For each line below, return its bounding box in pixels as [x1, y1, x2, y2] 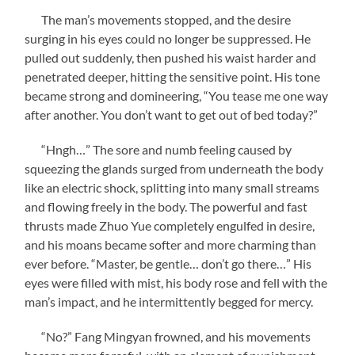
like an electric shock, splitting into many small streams [25, 179, 320, 195]
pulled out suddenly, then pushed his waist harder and [25, 49, 317, 65]
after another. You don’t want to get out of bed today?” [25, 106, 319, 122]
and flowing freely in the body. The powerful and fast [25, 198, 308, 214]
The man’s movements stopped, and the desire [25, 11, 292, 27]
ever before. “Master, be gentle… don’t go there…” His [25, 255, 312, 271]
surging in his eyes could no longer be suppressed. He [25, 30, 311, 46]
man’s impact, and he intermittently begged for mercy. [25, 293, 314, 309]
